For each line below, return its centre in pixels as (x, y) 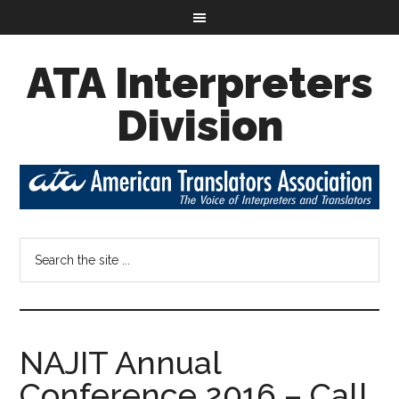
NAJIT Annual (121, 362)
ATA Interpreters (199, 83)
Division (199, 126)
